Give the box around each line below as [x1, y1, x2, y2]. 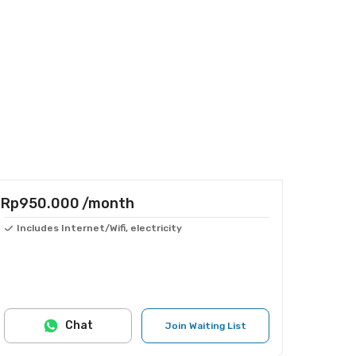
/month [82, 195, 134, 212]
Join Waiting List [164, 320, 246, 331]
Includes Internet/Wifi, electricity [17, 222, 182, 234]
